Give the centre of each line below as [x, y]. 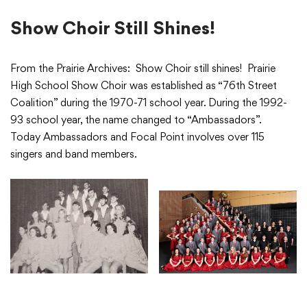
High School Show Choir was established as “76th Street [144, 85]
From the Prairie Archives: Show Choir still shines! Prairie [143, 68]
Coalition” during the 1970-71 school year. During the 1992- [149, 102]
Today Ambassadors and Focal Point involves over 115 [137, 136]
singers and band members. [74, 153]
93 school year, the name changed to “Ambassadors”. [137, 119]
